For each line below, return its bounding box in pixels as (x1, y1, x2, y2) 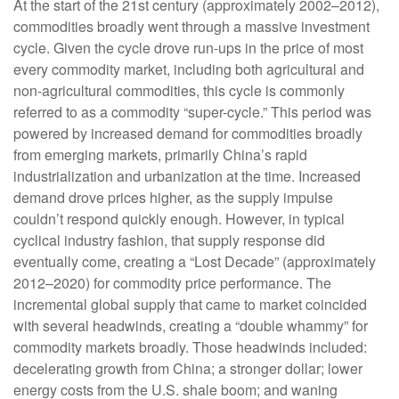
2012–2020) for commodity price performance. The (13, 272, 331, 293)
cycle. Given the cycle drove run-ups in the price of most (13, 37, 363, 58)
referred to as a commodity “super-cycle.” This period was (13, 101, 371, 122)
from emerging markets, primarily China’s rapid (13, 143, 307, 165)
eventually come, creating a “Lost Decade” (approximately (13, 250, 376, 272)
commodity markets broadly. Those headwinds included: (13, 336, 367, 357)
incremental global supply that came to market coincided (13, 293, 367, 314)
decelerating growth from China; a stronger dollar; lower (13, 357, 362, 379)
